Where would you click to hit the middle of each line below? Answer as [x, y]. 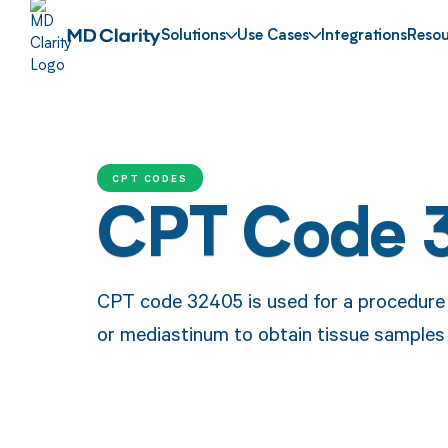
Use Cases [273, 37]
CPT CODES [150, 177]
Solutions [193, 37]
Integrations [364, 37]
